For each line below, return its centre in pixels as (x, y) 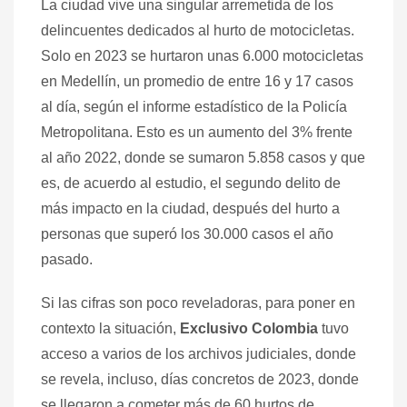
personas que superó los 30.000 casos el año (187, 233)
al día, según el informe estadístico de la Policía (194, 106)
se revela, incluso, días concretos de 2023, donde (200, 379)
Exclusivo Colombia (251, 328)
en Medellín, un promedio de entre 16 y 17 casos (197, 81)
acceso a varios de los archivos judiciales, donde (199, 353)
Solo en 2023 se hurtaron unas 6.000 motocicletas (202, 55)
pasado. (67, 259)
